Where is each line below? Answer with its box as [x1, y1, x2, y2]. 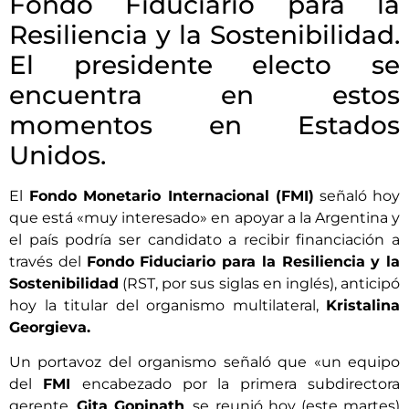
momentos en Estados [9, 109, 400, 141]
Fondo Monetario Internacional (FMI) [23, 186, 314, 204]
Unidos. [9, 139, 106, 171]
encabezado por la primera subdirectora [81, 375, 401, 393]
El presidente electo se [9, 48, 400, 80]
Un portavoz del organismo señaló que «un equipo [9, 353, 400, 372]
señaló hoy [313, 186, 401, 204]
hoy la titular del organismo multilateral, [9, 296, 326, 314]
